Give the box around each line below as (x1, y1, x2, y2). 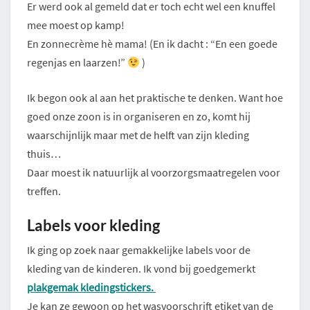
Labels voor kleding (27, 216, 160, 235)
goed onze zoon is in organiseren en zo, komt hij (27, 109, 250, 124)
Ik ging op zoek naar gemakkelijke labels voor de (27, 243, 250, 257)
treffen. (27, 184, 61, 199)
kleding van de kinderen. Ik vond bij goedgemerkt (27, 262, 255, 276)
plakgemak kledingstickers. (27, 280, 156, 295)
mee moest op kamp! (27, 18, 125, 33)
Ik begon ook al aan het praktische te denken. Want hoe (27, 91, 283, 105)
